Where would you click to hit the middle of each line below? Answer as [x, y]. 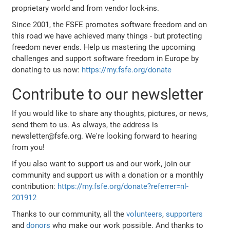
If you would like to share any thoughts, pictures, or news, [110, 113]
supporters [185, 214]
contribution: [35, 186]
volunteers [145, 214]
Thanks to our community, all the [69, 214]
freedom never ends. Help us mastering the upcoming [104, 47]
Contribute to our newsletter [108, 94]
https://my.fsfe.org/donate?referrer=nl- [123, 186]
